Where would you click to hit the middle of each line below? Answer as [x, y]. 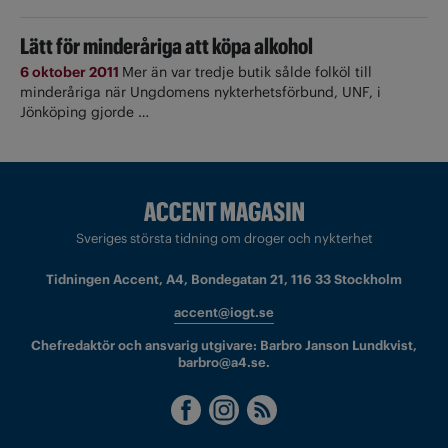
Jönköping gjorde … [84, 111]
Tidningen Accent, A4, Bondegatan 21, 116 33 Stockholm [224, 280]
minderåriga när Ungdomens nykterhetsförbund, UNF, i [200, 91]
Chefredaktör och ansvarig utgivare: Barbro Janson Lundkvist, [224, 346]
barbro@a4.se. [224, 363]
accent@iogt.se [224, 313]
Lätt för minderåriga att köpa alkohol [166, 45]
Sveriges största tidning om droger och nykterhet [224, 239]
